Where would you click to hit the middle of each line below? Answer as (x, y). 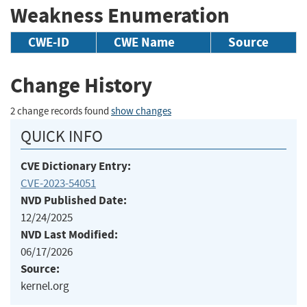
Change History (81, 86)
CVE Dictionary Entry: (76, 166)
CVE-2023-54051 (58, 183)
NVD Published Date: (74, 200)
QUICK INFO (62, 136)
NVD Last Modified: (69, 234)
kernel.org (45, 286)
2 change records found (61, 111)
